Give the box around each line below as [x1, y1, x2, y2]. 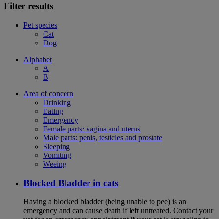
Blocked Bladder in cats [23, 177, 118, 188]
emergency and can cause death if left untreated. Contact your [23, 206, 213, 215]
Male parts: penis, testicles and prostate [43, 133, 162, 142]
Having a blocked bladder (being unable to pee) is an [23, 197, 186, 206]
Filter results [4, 1, 53, 12]
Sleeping [43, 142, 70, 151]
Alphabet [23, 55, 52, 64]
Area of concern [23, 89, 73, 98]
